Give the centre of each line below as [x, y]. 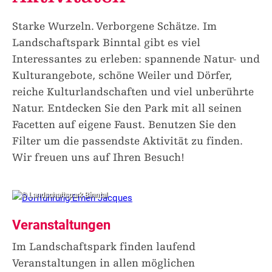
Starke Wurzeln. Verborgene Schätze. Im [114, 26]
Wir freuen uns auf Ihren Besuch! [98, 158]
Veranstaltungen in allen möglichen [104, 263]
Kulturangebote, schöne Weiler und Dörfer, [122, 76]
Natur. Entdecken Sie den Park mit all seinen [127, 108]
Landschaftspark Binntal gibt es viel [106, 43]
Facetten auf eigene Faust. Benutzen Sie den [124, 125]
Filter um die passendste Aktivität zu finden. [127, 141]
